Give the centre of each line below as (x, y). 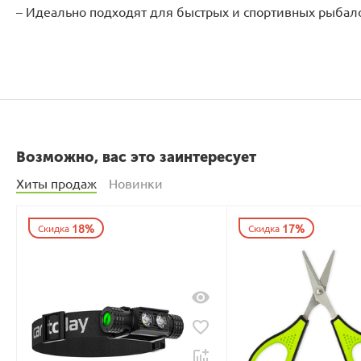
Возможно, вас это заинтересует (136, 157)
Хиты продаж (56, 183)
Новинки (136, 183)
